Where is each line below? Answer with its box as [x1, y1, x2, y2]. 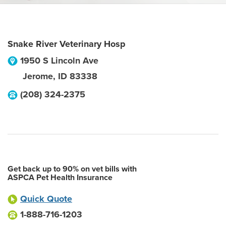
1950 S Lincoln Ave [20, 55, 98, 66]
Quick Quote [20, 193, 72, 204]
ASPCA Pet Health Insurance [8, 173, 112, 183]
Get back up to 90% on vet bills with [8, 164, 137, 174]
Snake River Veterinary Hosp [8, 38, 126, 49]
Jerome [23, 71, 53, 82]
